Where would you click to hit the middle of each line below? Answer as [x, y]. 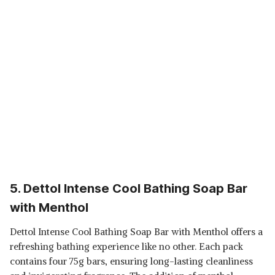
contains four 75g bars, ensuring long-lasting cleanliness [131, 261]
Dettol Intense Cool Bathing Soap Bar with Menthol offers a [136, 232]
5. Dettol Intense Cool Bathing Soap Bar [129, 188]
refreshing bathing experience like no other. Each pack [126, 246]
